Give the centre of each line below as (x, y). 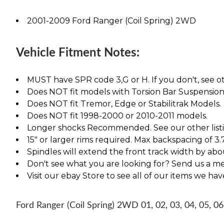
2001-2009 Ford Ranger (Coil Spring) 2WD (111, 20)
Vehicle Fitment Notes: (78, 53)
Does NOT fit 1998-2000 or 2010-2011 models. (117, 115)
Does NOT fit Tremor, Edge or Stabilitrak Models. (124, 103)
